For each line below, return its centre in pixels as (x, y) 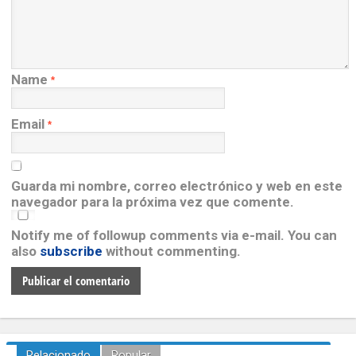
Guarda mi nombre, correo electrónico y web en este (176, 186)
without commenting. (171, 252)
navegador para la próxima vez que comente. (152, 202)
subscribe (71, 252)
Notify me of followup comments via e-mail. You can (174, 236)
